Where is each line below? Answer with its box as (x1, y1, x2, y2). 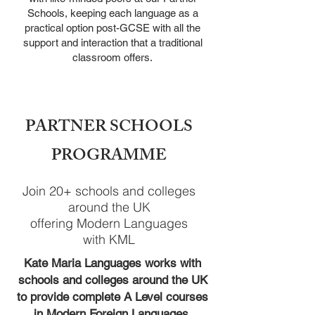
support (22, 37, 61, 49)
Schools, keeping (27, 7, 109, 19)
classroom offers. (72, 51, 153, 63)
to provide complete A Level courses (17, 290, 208, 304)
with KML (83, 231, 135, 247)
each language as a (108, 7, 198, 19)
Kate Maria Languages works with (24, 256, 201, 270)
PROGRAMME (51, 143, 167, 172)
